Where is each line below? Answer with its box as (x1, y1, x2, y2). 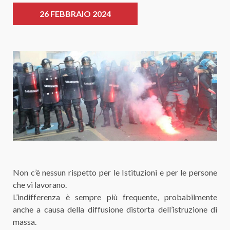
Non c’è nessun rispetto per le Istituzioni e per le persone (13, 167, 217, 177)
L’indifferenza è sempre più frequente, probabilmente (13, 191, 217, 202)
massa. (13, 216, 36, 226)
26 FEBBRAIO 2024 (39, 8, 111, 18)
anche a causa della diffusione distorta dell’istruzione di (13, 204, 217, 214)
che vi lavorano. (13, 179, 67, 189)
